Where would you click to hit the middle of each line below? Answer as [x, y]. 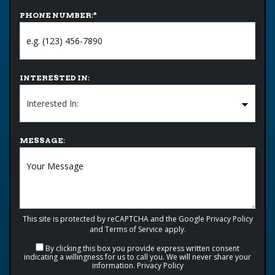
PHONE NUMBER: [56, 15]
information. [114, 265]
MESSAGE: [42, 140]
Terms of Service [134, 229]
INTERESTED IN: [55, 78]
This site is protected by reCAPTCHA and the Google [114, 219]
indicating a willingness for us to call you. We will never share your [137, 257]
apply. [174, 229]
